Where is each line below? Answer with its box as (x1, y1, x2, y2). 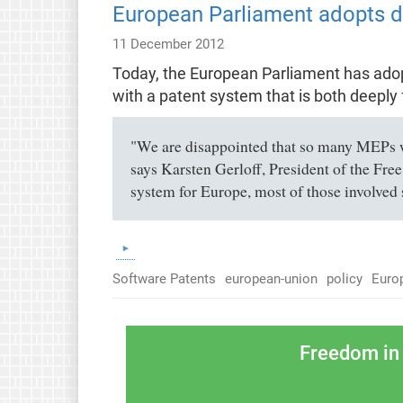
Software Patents (112, 270, 216, 287)
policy (326, 270, 363, 287)
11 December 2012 (112, 35, 224, 52)
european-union (224, 270, 318, 287)
